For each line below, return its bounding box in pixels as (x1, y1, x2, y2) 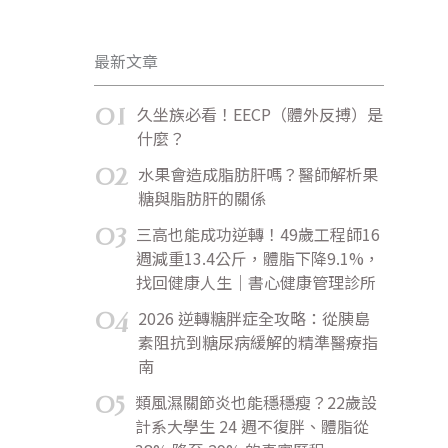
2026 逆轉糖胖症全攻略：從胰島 (138, 305, 370, 330)
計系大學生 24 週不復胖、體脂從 (135, 413, 369, 438)
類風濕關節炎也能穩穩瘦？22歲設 (135, 389, 377, 414)
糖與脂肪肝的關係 (138, 185, 266, 210)
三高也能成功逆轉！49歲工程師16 (136, 221, 380, 246)
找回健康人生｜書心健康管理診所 (136, 269, 376, 294)
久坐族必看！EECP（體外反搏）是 (137, 101, 383, 126)
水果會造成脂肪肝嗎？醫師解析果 (138, 161, 378, 186)
